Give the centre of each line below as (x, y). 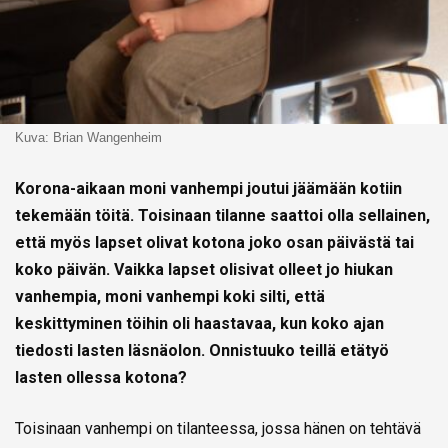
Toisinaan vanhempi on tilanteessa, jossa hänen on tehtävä (218, 428)
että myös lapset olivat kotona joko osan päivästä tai (214, 242)
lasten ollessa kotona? (101, 377)
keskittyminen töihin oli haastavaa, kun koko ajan (199, 323)
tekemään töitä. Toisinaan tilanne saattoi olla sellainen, (222, 215)
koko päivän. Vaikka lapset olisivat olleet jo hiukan (204, 269)
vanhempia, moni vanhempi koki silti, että (170, 296)
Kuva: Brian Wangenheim (88, 137)
